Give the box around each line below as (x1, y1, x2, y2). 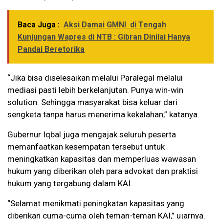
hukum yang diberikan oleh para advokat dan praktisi (7, 166, 198, 176)
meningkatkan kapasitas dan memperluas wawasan (7, 154, 196, 164)
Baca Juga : (18, 20, 60, 30)
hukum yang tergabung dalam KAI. (7, 178, 132, 189)
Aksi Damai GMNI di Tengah (64, 20, 166, 30)
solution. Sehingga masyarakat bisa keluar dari (7, 97, 177, 108)
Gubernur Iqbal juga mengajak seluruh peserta (7, 130, 176, 140)
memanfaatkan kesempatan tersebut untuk (7, 142, 165, 152)
